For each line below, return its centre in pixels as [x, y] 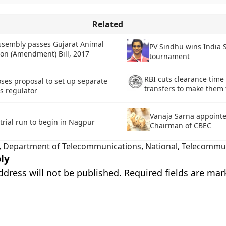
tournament [169, 56]
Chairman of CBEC [180, 125]
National [161, 146]
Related [107, 24]
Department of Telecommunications [72, 146]
